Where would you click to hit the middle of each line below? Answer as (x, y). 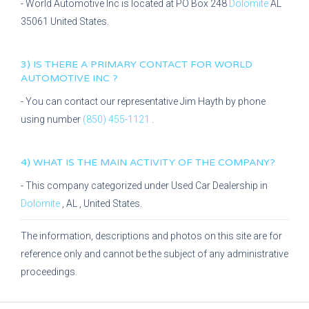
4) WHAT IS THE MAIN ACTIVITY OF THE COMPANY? (148, 162)
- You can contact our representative (100, 101)
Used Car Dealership (216, 186)
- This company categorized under (96, 186)
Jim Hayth (203, 101)
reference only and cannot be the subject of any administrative (154, 254)
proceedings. (49, 272)
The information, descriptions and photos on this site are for (151, 236)
